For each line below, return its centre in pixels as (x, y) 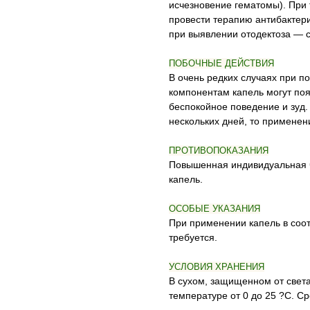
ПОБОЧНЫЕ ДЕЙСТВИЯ (221, 63)
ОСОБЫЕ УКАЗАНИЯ (215, 209)
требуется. (193, 237)
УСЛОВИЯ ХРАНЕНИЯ (217, 267)
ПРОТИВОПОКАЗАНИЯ (219, 151)
